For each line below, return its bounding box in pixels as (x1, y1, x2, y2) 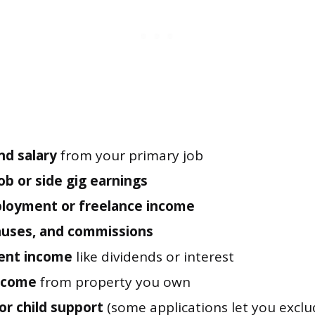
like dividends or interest (72, 247, 234, 266)
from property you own (37, 273, 191, 292)
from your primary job (57, 146, 203, 165)
